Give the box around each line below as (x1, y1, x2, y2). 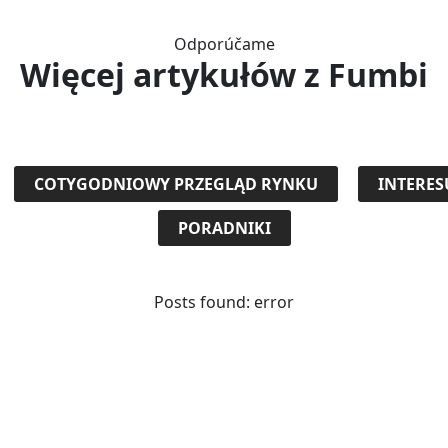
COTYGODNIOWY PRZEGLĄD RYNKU (34, 173, 318, 195)
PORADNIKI (177, 217, 271, 239)
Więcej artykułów (20, 53, 296, 96)
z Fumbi (296, 53, 428, 96)
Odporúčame (173, 33, 275, 55)
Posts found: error (154, 291, 294, 313)
